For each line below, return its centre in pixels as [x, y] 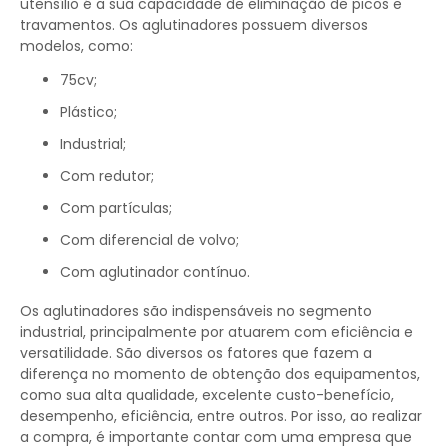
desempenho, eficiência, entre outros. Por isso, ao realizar [221, 416]
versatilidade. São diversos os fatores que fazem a [196, 353]
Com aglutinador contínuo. [160, 272]
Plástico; [92, 112]
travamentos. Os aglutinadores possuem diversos [194, 25]
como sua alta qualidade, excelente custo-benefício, [207, 395]
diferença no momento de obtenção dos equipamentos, [220, 374]
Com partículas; [121, 208]
